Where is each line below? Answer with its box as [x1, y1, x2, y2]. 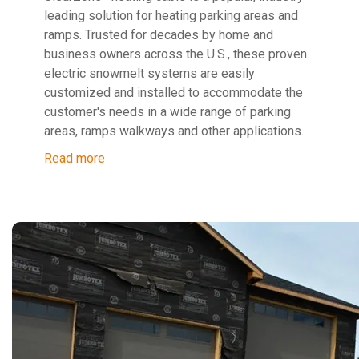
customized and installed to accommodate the [43, 84, 303, 100]
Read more [43, 150, 105, 166]
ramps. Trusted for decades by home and [43, 26, 273, 42]
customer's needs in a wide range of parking [43, 103, 291, 119]
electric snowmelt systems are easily [43, 65, 255, 81]
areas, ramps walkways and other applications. [43, 123, 304, 139]
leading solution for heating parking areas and [43, 7, 298, 23]
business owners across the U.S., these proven [43, 46, 307, 62]
